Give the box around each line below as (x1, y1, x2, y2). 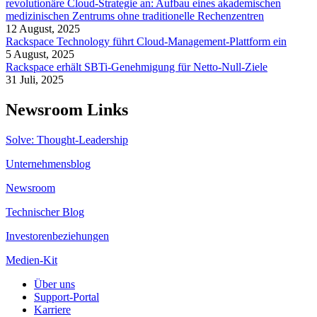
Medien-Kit (6, 253, 57, 266)
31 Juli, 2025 (6, 74, 64, 86)
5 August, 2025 (6, 48, 74, 61)
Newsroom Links (6, 100, 128, 120)
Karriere (34, 303, 71, 316)
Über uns (34, 277, 75, 290)
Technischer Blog (6, 205, 84, 218)
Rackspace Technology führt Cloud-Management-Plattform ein (6, 35, 287, 48)
